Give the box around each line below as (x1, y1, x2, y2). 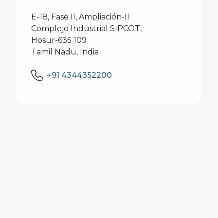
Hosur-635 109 (31, 36, 87, 45)
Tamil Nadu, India (31, 47, 99, 56)
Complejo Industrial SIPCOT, (31, 24, 142, 33)
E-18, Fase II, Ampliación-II (31, 12, 129, 21)
